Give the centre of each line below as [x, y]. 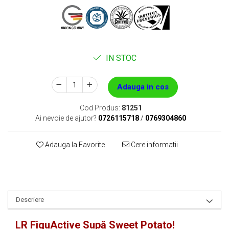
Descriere [30, 200]
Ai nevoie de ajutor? [66, 118]
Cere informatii [153, 145]
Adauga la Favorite [74, 145]
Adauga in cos [143, 87]
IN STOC [120, 58]
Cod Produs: [100, 108]
